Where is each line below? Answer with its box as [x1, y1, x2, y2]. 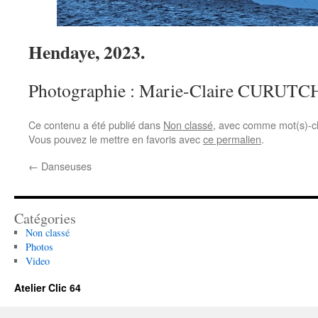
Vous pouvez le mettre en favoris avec [28, 131, 203, 146]
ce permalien [203, 131, 261, 146]
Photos [25, 240, 53, 253]
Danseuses [38, 158, 92, 173]
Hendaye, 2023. [28, 38, 145, 65]
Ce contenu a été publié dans [28, 117, 163, 132]
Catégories [14, 209, 76, 228]
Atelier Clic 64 [14, 280, 81, 295]
